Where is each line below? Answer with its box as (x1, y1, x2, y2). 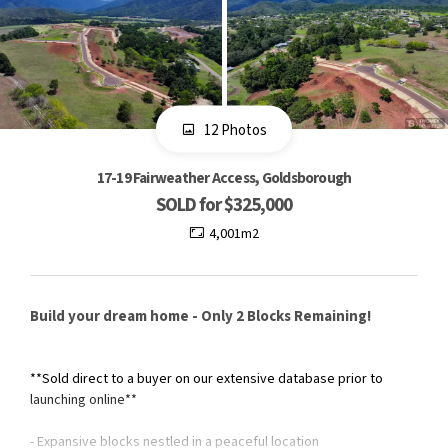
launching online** (30, 390, 137, 411)
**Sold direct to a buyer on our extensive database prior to (30, 369, 383, 390)
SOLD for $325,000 (155, 192, 293, 220)
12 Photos (201, 119, 267, 141)
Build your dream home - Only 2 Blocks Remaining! (30, 306, 371, 328)
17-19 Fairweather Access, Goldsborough (96, 167, 352, 190)
